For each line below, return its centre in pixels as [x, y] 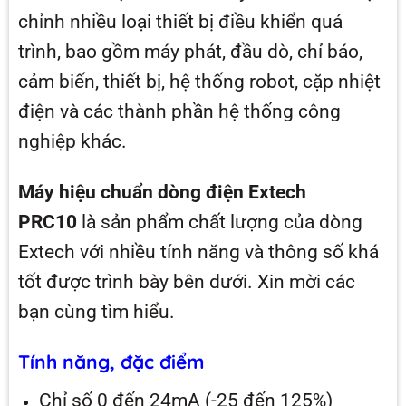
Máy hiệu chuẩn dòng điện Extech [162, 192]
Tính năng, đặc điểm [111, 362]
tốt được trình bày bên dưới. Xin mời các [186, 282]
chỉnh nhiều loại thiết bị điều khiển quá [180, 22]
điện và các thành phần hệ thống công [179, 111]
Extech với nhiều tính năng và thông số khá [198, 252]
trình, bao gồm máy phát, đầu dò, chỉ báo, [190, 52]
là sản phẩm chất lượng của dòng [219, 222]
